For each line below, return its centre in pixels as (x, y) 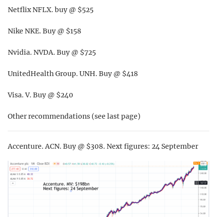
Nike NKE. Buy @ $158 (45, 31)
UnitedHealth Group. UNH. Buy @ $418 (73, 73)
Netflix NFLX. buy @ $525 (51, 9)
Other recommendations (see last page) (74, 116)
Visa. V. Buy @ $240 (40, 95)
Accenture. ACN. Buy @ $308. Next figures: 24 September (103, 146)
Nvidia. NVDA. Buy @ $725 (52, 52)
